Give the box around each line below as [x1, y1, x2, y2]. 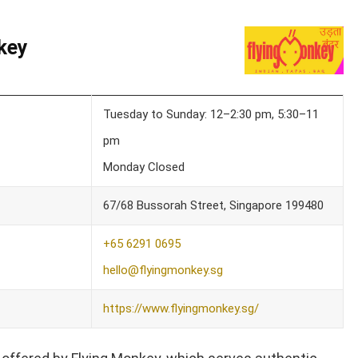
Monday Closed [102, 159, 185, 174]
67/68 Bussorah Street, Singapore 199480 [102, 197, 324, 213]
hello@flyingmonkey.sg [102, 262, 223, 277]
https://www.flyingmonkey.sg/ [102, 300, 259, 316]
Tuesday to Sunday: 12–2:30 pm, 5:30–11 [102, 106, 319, 121]
